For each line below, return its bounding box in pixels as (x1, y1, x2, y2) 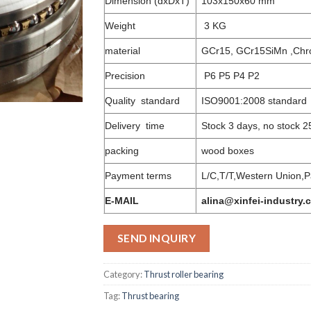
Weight (105, 20, 135, 31)
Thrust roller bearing (144, 268, 224, 280)
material (105, 45, 140, 56)
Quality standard (105, 95, 180, 106)
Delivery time (105, 120, 165, 131)
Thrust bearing (121, 289, 179, 301)
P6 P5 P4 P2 (201, 70, 260, 81)
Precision (105, 70, 145, 81)
